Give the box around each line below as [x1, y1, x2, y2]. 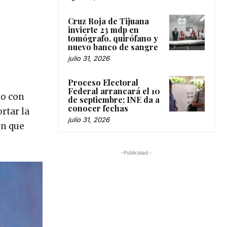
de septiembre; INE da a [68, 94, 160, 105]
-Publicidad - [121, 149, 152, 156]
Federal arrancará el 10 [68, 85, 160, 96]
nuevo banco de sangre [68, 41, 160, 52]
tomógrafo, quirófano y [68, 32, 158, 44]
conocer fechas [68, 102, 128, 113]
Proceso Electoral [68, 77, 138, 88]
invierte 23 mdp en [68, 24, 139, 35]
